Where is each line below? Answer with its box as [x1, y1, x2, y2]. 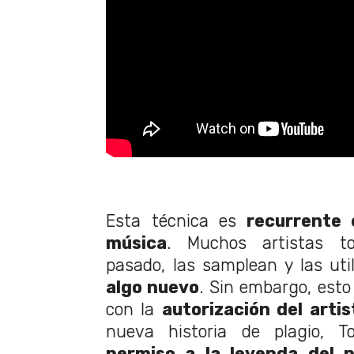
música [106, 233, 167, 254]
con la [106, 299, 162, 320]
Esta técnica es [106, 211, 236, 232]
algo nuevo [106, 277, 200, 298]
